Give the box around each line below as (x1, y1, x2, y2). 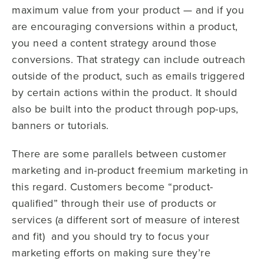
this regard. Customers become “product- (12, 179, 213, 194)
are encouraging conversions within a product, (12, 19, 238, 34)
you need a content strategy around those (12, 35, 216, 50)
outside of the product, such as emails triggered (12, 68, 245, 83)
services (12, 212, 55, 227)
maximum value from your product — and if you (12, 2, 244, 17)
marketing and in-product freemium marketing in (12, 163, 248, 177)
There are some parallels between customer (12, 146, 227, 161)
